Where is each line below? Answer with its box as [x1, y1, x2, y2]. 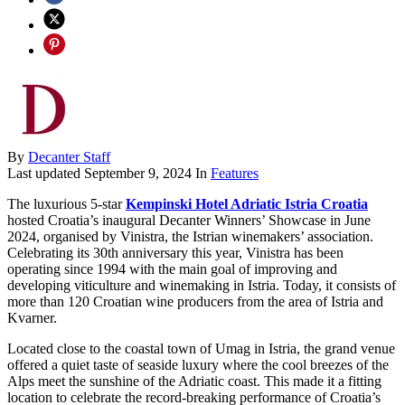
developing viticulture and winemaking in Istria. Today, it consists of [7, 277, 396, 293]
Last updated [7, 165, 84, 181]
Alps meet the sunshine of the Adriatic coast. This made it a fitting [7, 372, 381, 389]
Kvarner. [7, 309, 57, 325]
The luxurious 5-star [7, 195, 126, 212]
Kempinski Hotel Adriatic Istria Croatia [126, 195, 368, 212]
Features [211, 165, 259, 181]
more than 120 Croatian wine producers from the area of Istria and [7, 293, 383, 309]
